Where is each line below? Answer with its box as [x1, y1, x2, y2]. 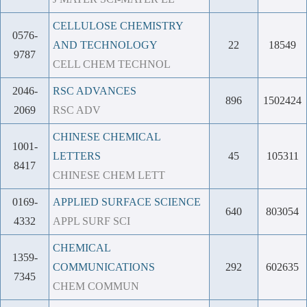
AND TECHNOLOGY [53, 39, 158, 51]
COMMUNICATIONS [53, 261, 155, 273]
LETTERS [53, 150, 101, 162]
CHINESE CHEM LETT [53, 169, 165, 181]
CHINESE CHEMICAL [53, 131, 160, 143]
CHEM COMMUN [53, 280, 139, 292]
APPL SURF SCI [53, 215, 130, 227]
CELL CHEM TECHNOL [53, 58, 171, 70]
